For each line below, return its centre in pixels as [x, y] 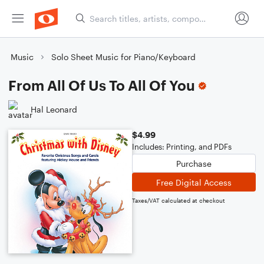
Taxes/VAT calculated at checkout [179, 200]
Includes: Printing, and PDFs [182, 147]
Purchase [194, 163]
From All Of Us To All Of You [102, 85]
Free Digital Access [194, 182]
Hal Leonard [54, 109]
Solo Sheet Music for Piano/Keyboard [123, 57]
